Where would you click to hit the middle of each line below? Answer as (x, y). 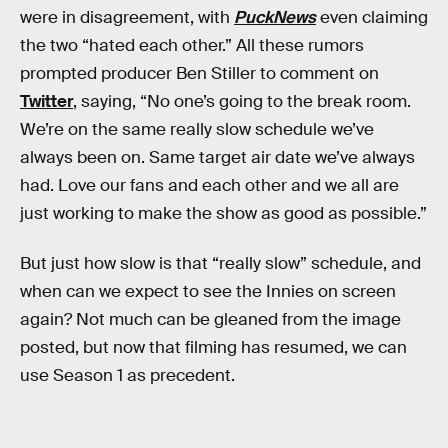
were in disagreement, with (127, 18)
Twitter (46, 102)
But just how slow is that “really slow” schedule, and (220, 263)
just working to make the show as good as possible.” (223, 214)
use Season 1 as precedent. (127, 375)
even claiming (372, 18)
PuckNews (275, 18)
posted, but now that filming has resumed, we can (213, 347)
